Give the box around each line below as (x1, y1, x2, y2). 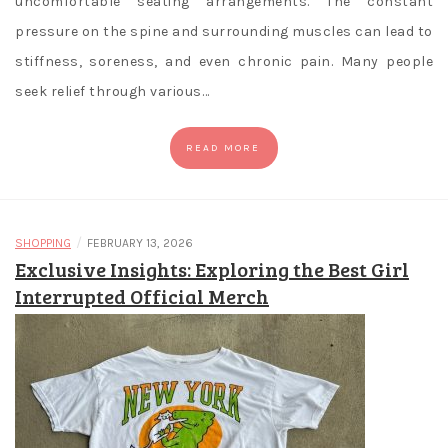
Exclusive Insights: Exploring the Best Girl (15, 255, 409, 284)
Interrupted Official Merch (15, 282, 269, 311)
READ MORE (186, 142, 260, 155)
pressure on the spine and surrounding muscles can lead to (15, 23, 433, 41)
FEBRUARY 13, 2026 (87, 236, 193, 251)
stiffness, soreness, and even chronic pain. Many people (15, 53, 433, 71)
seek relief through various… (15, 83, 209, 101)
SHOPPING (15, 236, 71, 251)
